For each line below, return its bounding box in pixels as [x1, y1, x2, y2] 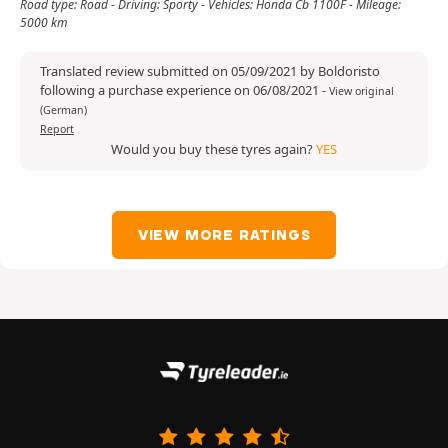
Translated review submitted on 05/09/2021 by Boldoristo [40, 62, 380, 81]
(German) [40, 103, 87, 118]
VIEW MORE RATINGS [137, 226, 311, 245]
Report [40, 122, 74, 137]
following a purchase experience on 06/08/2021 [40, 81, 322, 100]
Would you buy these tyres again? [111, 140, 316, 159]
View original [329, 84, 394, 99]
